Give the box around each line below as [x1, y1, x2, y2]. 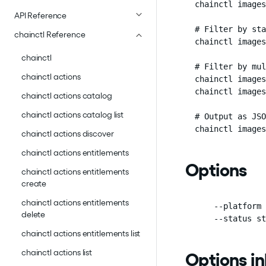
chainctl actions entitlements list [21, 229, 141, 239]
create [21, 179, 47, 189]
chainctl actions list [21, 248, 93, 258]
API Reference [14, 11, 67, 21]
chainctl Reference [14, 30, 85, 40]
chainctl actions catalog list [21, 110, 123, 120]
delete [21, 210, 46, 220]
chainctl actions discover [21, 129, 114, 139]
